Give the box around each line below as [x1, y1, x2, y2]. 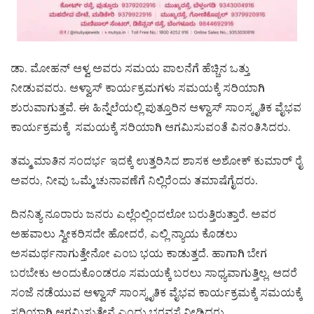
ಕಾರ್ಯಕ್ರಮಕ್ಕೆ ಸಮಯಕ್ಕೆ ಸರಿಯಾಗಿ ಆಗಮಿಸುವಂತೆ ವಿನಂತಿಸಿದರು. [11, 121, 291, 139]
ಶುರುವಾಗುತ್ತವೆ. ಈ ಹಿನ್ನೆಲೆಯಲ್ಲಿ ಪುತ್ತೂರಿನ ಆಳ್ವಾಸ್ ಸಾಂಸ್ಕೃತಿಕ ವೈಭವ [11, 101, 301, 120]
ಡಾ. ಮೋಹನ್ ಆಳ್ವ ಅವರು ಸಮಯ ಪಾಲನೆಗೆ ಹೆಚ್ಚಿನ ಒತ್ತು [11, 62, 250, 81]
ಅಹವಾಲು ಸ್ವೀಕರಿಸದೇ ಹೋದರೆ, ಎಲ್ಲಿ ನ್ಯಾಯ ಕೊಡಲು [11, 227, 238, 246]
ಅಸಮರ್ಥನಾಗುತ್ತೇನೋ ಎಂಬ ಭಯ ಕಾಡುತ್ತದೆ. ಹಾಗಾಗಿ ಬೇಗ [11, 247, 267, 266]
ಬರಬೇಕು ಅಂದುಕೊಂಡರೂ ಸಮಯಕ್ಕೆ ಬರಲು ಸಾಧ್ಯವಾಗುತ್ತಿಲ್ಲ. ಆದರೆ [11, 266, 297, 285]
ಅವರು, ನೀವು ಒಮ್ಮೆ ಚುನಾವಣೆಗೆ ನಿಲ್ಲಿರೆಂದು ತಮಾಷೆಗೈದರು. [11, 174, 258, 193]
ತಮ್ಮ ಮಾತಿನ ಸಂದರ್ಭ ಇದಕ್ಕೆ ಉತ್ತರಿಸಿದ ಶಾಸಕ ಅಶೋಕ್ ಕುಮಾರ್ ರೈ [11, 154, 302, 173]
